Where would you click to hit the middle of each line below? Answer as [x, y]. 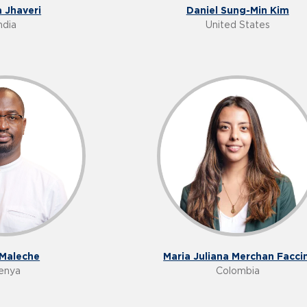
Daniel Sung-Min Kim [237, 11]
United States [237, 25]
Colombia [237, 271]
